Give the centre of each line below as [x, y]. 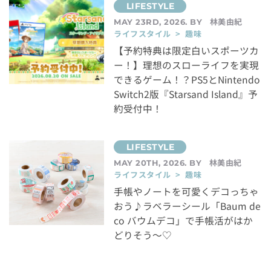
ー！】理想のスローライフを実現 [187, 65]
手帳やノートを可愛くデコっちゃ [187, 191]
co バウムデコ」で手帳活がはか [184, 220]
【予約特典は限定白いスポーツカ [187, 50]
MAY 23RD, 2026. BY [159, 21]
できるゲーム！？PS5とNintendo [187, 79]
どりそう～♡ [143, 235]
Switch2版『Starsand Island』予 [186, 94]
